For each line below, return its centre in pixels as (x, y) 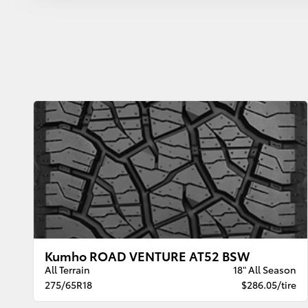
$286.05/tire (268, 285)
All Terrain (68, 270)
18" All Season (264, 270)
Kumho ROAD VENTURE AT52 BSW (147, 256)
